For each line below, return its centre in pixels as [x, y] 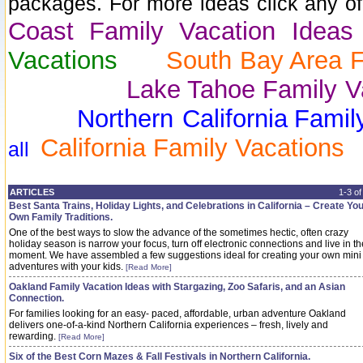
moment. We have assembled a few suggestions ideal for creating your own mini [185, 255]
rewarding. [34, 336]
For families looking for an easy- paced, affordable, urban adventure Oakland [177, 314]
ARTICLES [32, 192]
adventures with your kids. [67, 267]
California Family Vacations [192, 148]
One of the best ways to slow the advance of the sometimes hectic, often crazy [179, 233]
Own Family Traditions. [61, 217]
